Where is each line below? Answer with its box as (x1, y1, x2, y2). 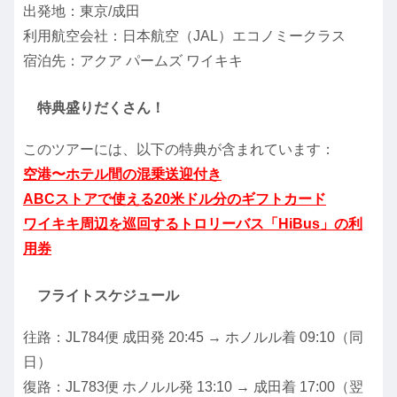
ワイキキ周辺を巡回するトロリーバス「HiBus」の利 (23, 216, 362, 232)
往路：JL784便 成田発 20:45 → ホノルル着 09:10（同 (23, 330, 363, 346)
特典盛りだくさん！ (37, 99, 165, 115)
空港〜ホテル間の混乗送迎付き (23, 167, 222, 183)
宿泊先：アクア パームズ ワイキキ (23, 53, 243, 69)
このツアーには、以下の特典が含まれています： (23, 142, 335, 158)
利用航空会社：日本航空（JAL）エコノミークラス (23, 28, 346, 44)
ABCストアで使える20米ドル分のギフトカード (23, 191, 326, 207)
